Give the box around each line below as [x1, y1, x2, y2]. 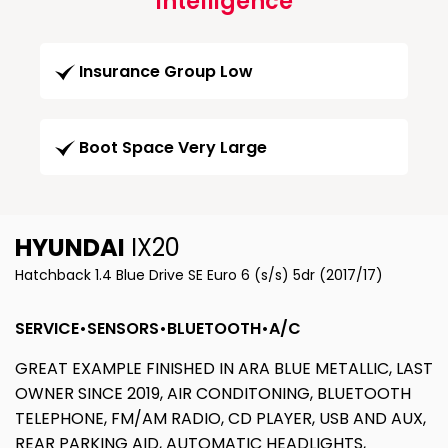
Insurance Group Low [79, 60, 253, 84]
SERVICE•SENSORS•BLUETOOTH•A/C [15, 317, 301, 341]
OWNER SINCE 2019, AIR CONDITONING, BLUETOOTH [15, 382, 411, 406]
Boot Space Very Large [79, 136, 267, 160]
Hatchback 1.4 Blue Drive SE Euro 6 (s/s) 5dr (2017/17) [15, 265, 383, 286]
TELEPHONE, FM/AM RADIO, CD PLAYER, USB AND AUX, [15, 407, 426, 431]
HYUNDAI [15, 231, 125, 265]
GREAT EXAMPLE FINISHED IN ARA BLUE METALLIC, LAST [15, 357, 433, 381]
